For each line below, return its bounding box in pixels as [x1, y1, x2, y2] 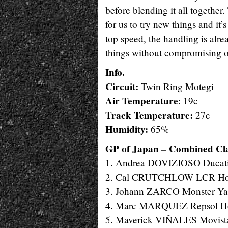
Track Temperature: [105, 108, 193, 122]
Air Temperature [105, 94, 178, 108]
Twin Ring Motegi [138, 80, 214, 93]
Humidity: [105, 122, 148, 136]
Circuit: [105, 79, 138, 94]
